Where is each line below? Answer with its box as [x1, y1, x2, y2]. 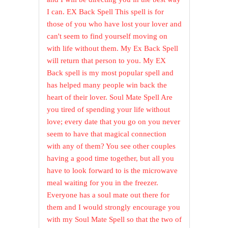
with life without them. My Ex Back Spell [47, 44, 179, 53]
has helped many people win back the [47, 81, 167, 90]
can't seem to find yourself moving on [47, 32, 168, 41]
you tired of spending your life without [47, 105, 170, 114]
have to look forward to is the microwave [47, 166, 178, 175]
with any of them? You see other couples [47, 142, 176, 151]
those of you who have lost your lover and [47, 20, 182, 28]
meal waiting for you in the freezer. [47, 179, 159, 187]
